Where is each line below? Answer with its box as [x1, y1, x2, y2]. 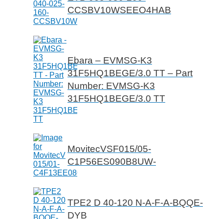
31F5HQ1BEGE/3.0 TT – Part [67, 68, 193, 79]
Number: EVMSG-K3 [67, 81, 155, 91]
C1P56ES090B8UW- [67, 156, 156, 167]
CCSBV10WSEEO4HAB [67, 5, 171, 16]
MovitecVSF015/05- [67, 144, 151, 154]
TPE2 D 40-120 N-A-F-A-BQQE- [67, 197, 203, 208]
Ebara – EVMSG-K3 [67, 55, 152, 66]
